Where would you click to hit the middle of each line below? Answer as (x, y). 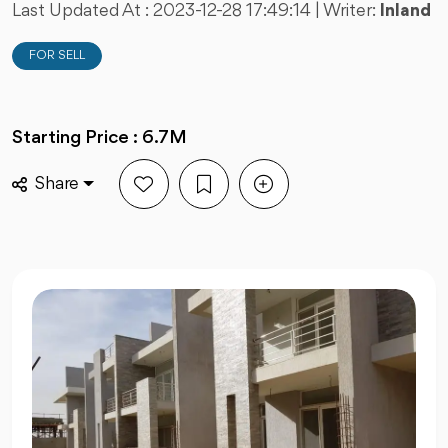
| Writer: (347, 11)
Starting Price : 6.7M (99, 138)
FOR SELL (57, 55)
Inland (405, 11)
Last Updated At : (82, 11)
